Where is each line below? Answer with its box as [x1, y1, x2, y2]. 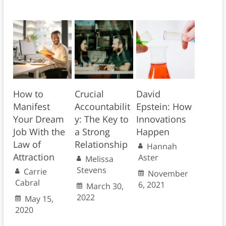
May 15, [24, 193, 53, 205]
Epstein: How [136, 100, 192, 113]
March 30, [86, 181, 124, 192]
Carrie [23, 166, 47, 178]
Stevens [76, 164, 106, 176]
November [147, 168, 188, 180]
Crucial [74, 88, 104, 100]
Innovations [136, 113, 186, 126]
